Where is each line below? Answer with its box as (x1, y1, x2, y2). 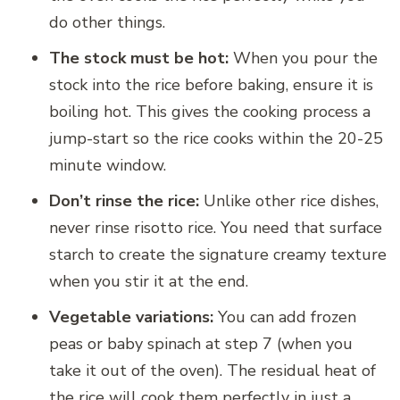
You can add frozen (213, 305, 356, 328)
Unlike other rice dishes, (199, 189, 379, 212)
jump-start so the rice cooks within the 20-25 (49, 127, 383, 149)
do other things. (49, 11, 165, 33)
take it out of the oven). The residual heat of (49, 359, 376, 381)
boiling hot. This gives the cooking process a (49, 100, 371, 122)
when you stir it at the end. (49, 270, 248, 292)
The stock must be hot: (49, 46, 229, 69)
